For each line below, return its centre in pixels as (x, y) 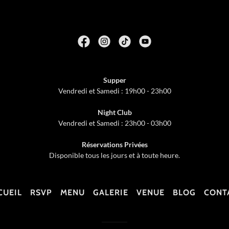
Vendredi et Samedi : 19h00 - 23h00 (114, 91)
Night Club (114, 112)
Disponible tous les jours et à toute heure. (114, 155)
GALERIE (110, 192)
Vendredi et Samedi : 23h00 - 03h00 (114, 123)
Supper (114, 80)
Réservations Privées (114, 144)
